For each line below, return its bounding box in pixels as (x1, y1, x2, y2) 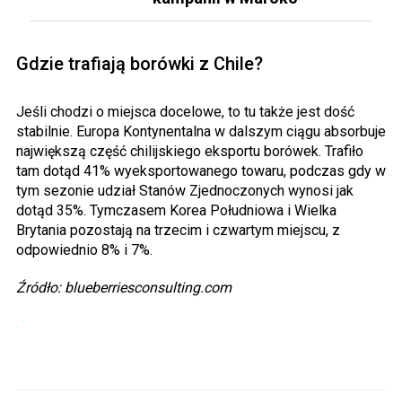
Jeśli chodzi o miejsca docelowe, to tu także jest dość (16, 103, 354, 121)
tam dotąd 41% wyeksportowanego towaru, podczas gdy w (16, 162, 386, 180)
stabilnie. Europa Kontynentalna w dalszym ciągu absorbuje (16, 123, 386, 141)
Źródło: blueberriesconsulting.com (16, 279, 232, 297)
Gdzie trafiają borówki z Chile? (16, 53, 263, 75)
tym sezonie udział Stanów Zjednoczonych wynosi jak (16, 182, 354, 200)
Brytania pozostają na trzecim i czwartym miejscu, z (16, 222, 340, 240)
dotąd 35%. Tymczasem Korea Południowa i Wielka (16, 202, 336, 220)
